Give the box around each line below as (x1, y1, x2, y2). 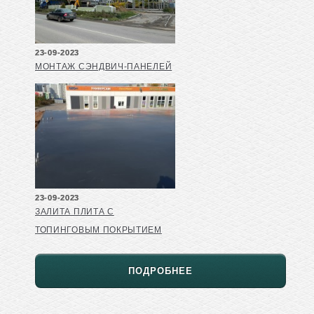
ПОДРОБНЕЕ (128, 265, 193, 276)
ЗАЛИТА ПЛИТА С (35, 206, 114, 217)
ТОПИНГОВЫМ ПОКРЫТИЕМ (35, 224, 162, 235)
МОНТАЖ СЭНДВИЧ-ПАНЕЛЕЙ (35, 61, 172, 71)
